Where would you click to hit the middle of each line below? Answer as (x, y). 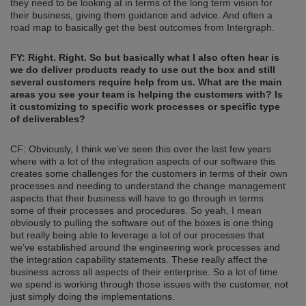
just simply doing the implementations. (93, 297)
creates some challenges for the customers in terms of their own (149, 174)
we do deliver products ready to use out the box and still (143, 70)
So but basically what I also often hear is (183, 58)
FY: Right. (34, 58)
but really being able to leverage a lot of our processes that (137, 235)
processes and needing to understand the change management (148, 186)
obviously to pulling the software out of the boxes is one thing (142, 223)
